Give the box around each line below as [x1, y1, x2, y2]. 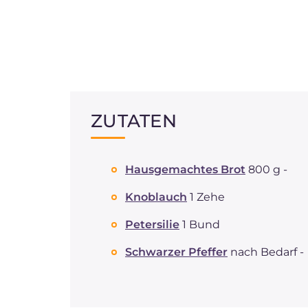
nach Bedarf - [230, 245, 304, 258]
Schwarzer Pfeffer [125, 245, 228, 258]
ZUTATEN [91, 110, 177, 132]
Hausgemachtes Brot [125, 163, 245, 176]
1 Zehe [190, 190, 225, 203]
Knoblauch [125, 190, 187, 203]
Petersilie [125, 218, 179, 231]
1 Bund [182, 218, 220, 231]
